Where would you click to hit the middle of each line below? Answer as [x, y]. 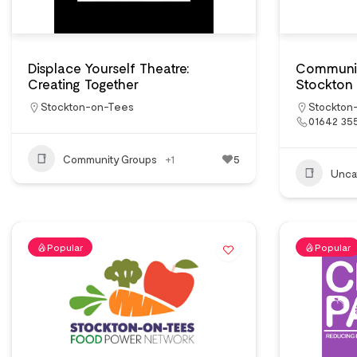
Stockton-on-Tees [87, 106]
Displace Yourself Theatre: [109, 68]
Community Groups [110, 159]
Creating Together [83, 84]
